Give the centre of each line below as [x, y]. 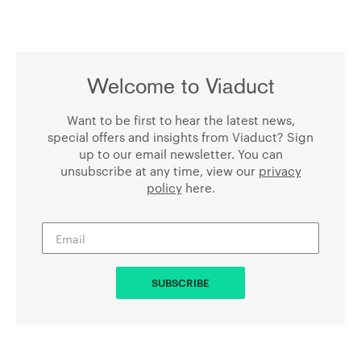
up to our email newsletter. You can [180, 154]
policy [164, 187]
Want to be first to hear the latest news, [180, 120]
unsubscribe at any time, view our [159, 170]
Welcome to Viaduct [180, 88]
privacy [280, 170]
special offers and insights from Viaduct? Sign [180, 137]
